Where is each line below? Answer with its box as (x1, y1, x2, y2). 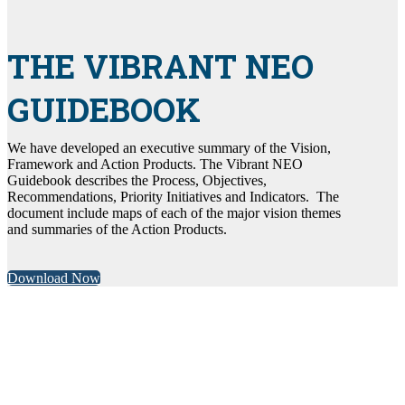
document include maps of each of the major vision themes (7, 205, 341, 221)
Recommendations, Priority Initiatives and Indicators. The (7, 189, 339, 205)
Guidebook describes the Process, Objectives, (7, 173, 267, 189)
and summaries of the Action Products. (7, 221, 227, 238)
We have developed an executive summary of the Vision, (7, 140, 331, 156)
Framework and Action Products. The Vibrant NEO (7, 156, 303, 173)
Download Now (7, 270, 100, 287)
